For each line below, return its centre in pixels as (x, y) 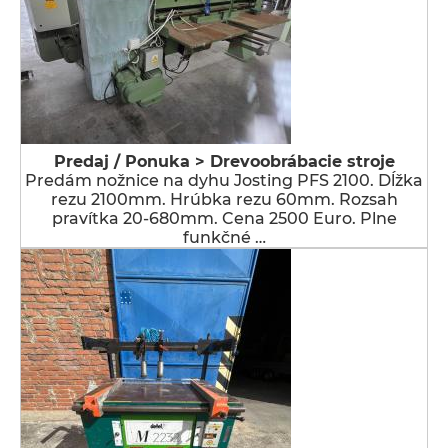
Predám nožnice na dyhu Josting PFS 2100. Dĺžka (224, 180)
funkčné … (224, 237)
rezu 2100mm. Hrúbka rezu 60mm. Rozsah (224, 199)
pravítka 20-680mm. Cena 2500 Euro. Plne (224, 218)
